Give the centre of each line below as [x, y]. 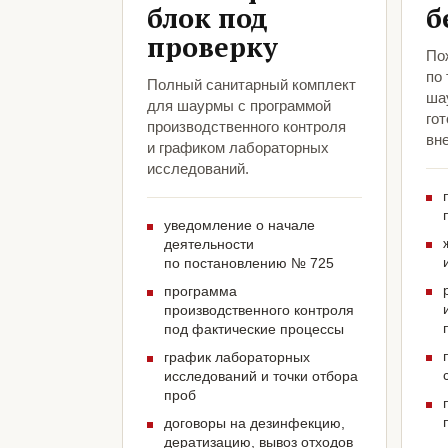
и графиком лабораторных [238, 148]
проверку [212, 47]
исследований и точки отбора [261, 376]
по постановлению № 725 [249, 263]
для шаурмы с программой [239, 106]
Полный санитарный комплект [251, 85]
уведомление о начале [239, 225]
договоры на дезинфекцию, [254, 423]
